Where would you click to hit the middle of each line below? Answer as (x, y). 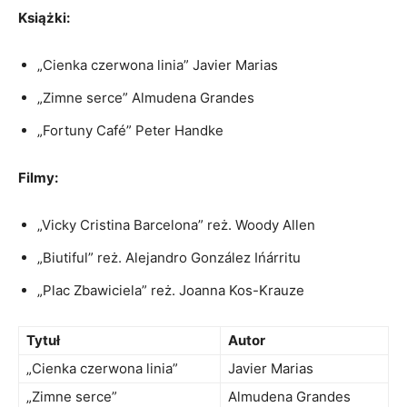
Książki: (44, 18)
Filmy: (38, 178)
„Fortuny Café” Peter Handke (130, 130)
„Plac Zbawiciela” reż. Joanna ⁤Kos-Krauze (171, 290)
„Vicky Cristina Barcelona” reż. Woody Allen (176, 225)
